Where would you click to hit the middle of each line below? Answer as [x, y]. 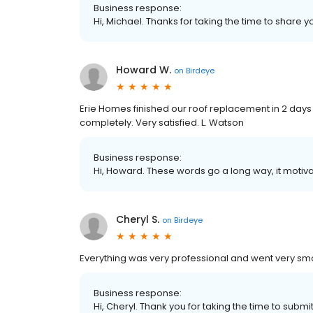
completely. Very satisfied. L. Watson [162, 123]
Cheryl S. [138, 220]
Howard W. [144, 70]
